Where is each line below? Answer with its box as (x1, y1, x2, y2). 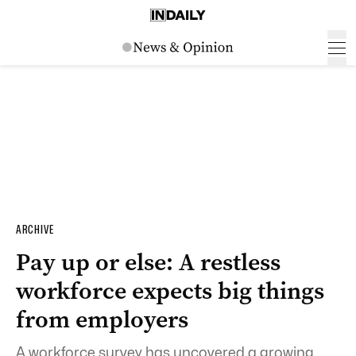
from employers (16, 304, 188, 335)
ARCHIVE (16, 222, 54, 237)
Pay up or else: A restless (16, 246, 281, 278)
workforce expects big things (16, 275, 324, 307)
